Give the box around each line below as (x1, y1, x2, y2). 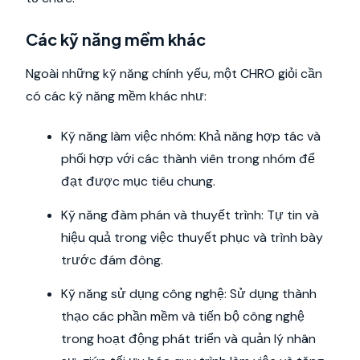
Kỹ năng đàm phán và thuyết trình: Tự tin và (61, 207, 319, 223)
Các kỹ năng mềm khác (26, 29, 206, 49)
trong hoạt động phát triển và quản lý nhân (61, 330, 316, 347)
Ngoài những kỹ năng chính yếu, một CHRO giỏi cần (26, 65, 322, 82)
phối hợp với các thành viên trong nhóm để (61, 150, 315, 167)
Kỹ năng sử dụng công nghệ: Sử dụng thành (61, 285, 317, 302)
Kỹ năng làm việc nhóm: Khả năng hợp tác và (61, 128, 321, 145)
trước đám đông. (61, 252, 163, 268)
